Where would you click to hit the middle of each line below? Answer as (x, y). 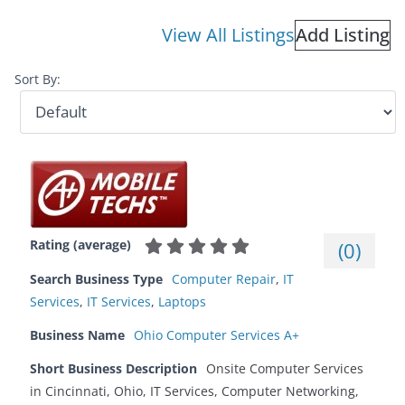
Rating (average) (80, 244)
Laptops (182, 302)
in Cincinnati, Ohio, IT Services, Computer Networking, (194, 391)
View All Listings (228, 34)
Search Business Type (96, 279)
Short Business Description (113, 369)
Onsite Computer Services (285, 369)
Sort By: (38, 79)
